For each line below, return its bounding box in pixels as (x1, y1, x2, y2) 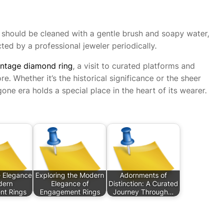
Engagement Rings (39, 188, 100, 196)
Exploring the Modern (35, 171, 104, 180)
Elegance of (51, 179, 89, 188)
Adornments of (120, 171, 167, 180)
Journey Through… (113, 188, 174, 196)
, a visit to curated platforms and (73, 61, 195, 71)
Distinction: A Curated (109, 179, 178, 188)
